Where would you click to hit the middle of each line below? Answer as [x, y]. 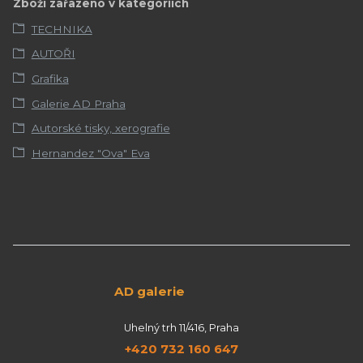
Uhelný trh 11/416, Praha [181, 327]
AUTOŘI [53, 54]
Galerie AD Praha [78, 103]
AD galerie [105, 291]
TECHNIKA [62, 29]
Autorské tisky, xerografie [100, 128]
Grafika [50, 78]
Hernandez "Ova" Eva [90, 153]
